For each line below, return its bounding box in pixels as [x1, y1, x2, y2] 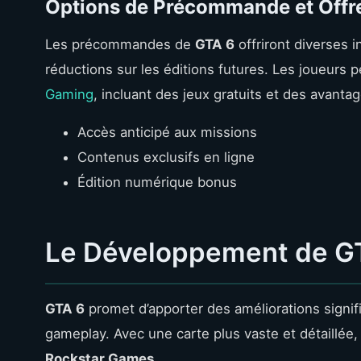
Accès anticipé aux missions [77, 123, 257, 140]
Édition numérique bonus [77, 173, 237, 190]
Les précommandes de [45, 35, 195, 52]
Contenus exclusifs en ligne [77, 148, 255, 165]
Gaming [45, 85, 93, 102]
